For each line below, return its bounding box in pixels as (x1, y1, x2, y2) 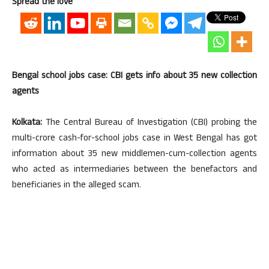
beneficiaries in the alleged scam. (12, 178, 141, 193)
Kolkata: (12, 116, 42, 131)
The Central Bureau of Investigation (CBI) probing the (42, 116, 257, 131)
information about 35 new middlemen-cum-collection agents (12, 147, 257, 162)
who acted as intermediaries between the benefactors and (12, 163, 257, 178)
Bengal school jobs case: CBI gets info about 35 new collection (12, 69, 257, 84)
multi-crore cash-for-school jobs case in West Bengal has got (12, 131, 257, 147)
